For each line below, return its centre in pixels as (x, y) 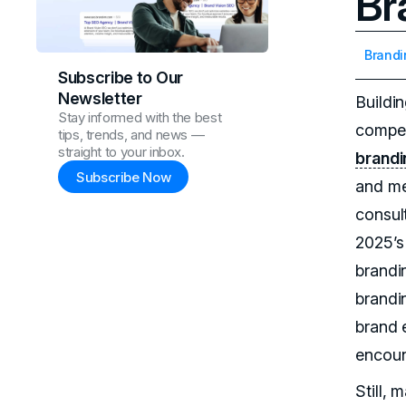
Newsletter (100, 99)
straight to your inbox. (121, 152)
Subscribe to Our (121, 78)
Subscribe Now (124, 177)
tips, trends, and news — (131, 135)
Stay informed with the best (140, 118)
